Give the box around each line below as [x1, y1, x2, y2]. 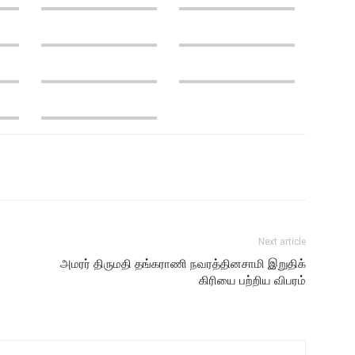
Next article [258, 236, 306, 247]
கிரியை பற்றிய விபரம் [199, 273, 306, 288]
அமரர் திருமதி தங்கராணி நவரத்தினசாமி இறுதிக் [60, 257, 306, 271]
